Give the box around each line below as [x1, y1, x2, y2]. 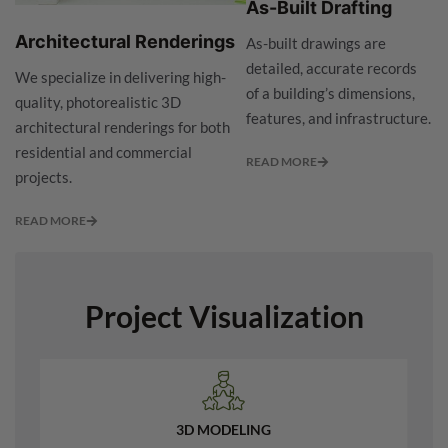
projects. [15, 168, 72, 187]
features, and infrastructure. [246, 109, 432, 128]
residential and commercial [15, 143, 192, 162]
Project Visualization [84, 298, 364, 335]
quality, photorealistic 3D [15, 93, 181, 112]
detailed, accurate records [246, 59, 418, 78]
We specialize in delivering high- [15, 68, 226, 87]
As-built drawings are [246, 34, 387, 53]
